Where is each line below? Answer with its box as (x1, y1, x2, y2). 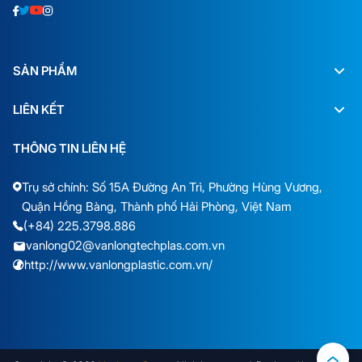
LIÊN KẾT (13, 101, 65, 117)
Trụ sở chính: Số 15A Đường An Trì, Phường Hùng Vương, (22, 179, 322, 195)
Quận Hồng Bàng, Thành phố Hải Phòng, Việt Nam (22, 198, 292, 214)
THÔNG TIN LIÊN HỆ (13, 140, 126, 156)
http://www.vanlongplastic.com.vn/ (24, 256, 213, 272)
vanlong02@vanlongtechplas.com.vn (26, 237, 225, 253)
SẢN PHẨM (13, 62, 77, 78)
